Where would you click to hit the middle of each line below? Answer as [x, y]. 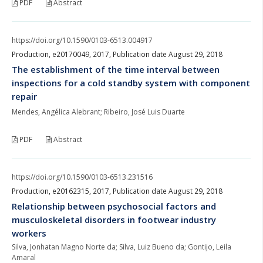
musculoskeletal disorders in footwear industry [114, 219]
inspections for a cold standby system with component [131, 82]
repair [24, 96]
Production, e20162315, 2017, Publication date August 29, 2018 [117, 191]
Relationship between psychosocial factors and [114, 206]
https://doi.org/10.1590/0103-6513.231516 [82, 177]
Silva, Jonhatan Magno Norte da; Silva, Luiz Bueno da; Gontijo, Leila [122, 247]
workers [29, 233]
